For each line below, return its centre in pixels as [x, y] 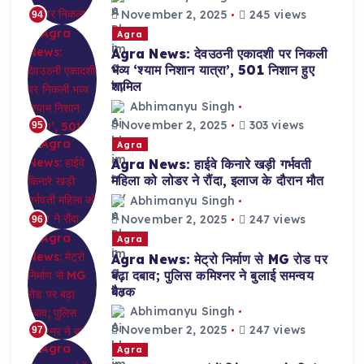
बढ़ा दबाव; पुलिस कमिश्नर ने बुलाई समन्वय [212, 275]
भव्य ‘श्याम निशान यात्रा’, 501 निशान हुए [212, 70]
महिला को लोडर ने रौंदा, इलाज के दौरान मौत [217, 181]
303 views [275, 125]
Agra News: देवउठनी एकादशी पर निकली [219, 54]
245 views [276, 14]
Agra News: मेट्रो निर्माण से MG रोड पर [219, 259]
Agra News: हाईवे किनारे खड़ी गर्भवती [211, 165]
